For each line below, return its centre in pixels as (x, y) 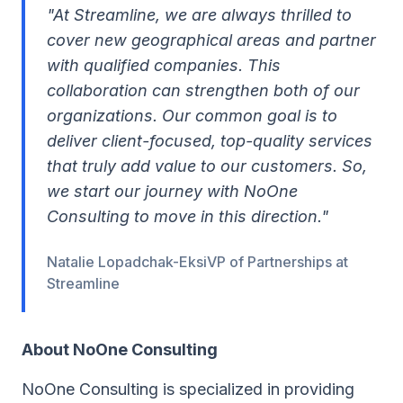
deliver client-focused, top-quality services (210, 141)
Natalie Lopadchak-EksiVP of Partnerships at (197, 262)
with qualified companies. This (164, 65)
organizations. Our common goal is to (192, 116)
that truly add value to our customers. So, (207, 166)
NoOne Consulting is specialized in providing (188, 389)
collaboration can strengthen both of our (203, 90)
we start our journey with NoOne (172, 191)
